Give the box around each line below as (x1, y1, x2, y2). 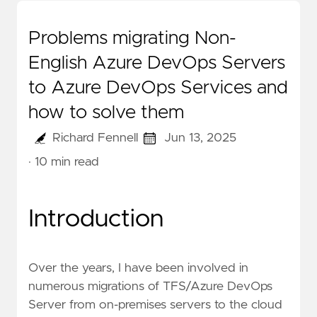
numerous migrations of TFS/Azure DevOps (28, 280, 272, 294)
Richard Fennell (52, 132, 138, 145)
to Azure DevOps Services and (28, 79, 288, 98)
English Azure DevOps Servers (28, 54, 285, 73)
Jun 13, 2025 (164, 132, 237, 145)
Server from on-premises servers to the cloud (28, 299, 282, 312)
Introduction (28, 207, 163, 232)
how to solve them (28, 103, 184, 122)
